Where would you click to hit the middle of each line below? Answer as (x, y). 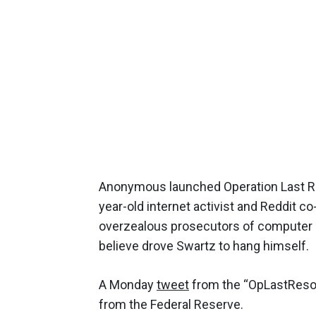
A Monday (128, 284)
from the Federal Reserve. (171, 304)
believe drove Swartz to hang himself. (204, 245)
